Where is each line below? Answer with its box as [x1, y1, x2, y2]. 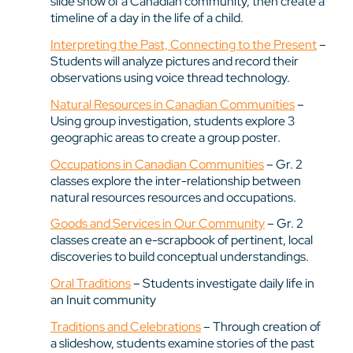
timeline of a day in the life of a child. [50, 9, 243, 27]
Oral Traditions [50, 275, 131, 292]
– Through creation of [201, 318, 321, 335]
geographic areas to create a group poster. [50, 128, 281, 146]
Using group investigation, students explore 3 [50, 112, 295, 129]
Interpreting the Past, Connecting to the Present [50, 35, 317, 53]
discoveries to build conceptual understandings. [50, 248, 309, 266]
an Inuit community [50, 292, 156, 309]
